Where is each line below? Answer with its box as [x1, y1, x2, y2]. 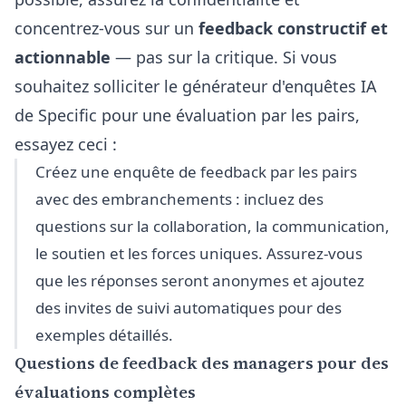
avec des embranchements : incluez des [35, 188, 324, 209]
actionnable [14, 46, 111, 68]
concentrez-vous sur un [14, 17, 198, 39]
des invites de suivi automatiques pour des [35, 297, 342, 318]
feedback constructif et [198, 17, 388, 39]
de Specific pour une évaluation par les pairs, [14, 104, 360, 126]
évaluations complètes [14, 381, 196, 403]
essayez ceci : [14, 133, 117, 155]
